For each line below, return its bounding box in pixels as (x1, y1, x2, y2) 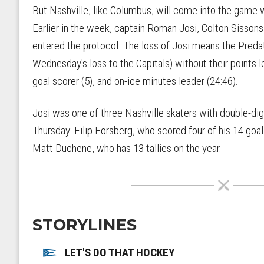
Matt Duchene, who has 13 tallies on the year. (32, 141, 224, 155)
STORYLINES (32, 214, 137, 235)
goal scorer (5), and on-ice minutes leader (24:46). (32, 74, 240, 88)
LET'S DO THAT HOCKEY (64, 245, 174, 259)
